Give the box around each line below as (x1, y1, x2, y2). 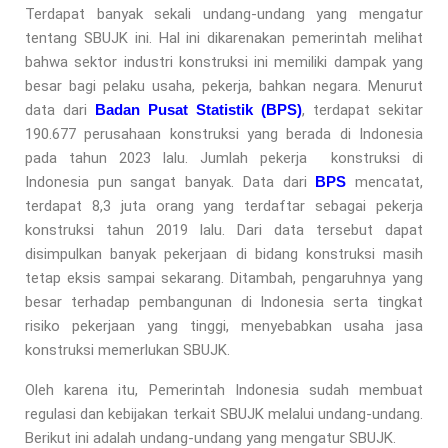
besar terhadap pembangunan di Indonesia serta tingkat (25, 292, 423, 311)
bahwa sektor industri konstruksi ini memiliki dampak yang (25, 52, 423, 71)
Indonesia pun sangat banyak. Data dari (25, 172, 316, 191)
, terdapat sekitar (302, 100, 423, 119)
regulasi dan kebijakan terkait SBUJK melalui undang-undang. (25, 404, 423, 423)
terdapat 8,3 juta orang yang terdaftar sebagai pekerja (25, 196, 423, 215)
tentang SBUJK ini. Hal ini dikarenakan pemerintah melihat (25, 28, 423, 47)
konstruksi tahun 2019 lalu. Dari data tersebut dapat (25, 220, 423, 239)
